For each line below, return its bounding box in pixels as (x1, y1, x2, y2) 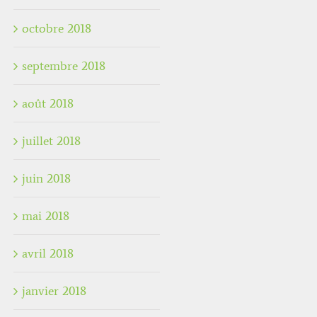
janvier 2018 (22, 283, 86, 299)
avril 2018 (22, 246, 74, 262)
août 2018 (22, 96, 74, 112)
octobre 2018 (22, 21, 91, 37)
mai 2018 (22, 208, 69, 224)
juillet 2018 (22, 133, 81, 149)
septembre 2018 (22, 58, 105, 74)
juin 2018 (22, 171, 71, 187)
